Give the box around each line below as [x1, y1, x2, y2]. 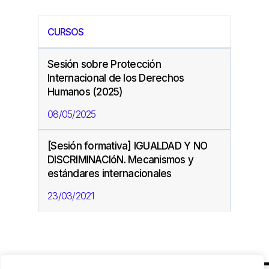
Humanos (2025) [47, 85, 123, 98]
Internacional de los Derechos [47, 71, 184, 84]
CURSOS [47, 25, 83, 38]
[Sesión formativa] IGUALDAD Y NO [47, 139, 207, 152]
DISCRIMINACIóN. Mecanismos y [47, 153, 193, 166]
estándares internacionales [47, 167, 172, 180]
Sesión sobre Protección [47, 58, 161, 70]
